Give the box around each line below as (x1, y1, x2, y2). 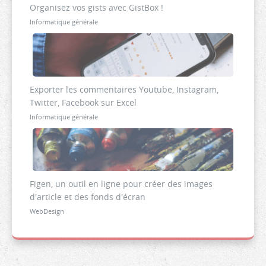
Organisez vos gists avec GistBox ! (30, 2, 163, 14)
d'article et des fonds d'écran (30, 191, 145, 203)
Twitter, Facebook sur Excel (30, 96, 137, 108)
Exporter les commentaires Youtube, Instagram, (30, 83, 218, 95)
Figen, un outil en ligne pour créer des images (30, 178, 213, 190)
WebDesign (30, 207, 64, 216)
